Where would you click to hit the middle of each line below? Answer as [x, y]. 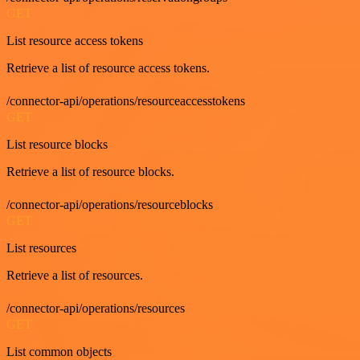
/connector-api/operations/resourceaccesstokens [126, 100]
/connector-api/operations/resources [96, 308]
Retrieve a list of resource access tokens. [108, 67]
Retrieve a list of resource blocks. [90, 171]
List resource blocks [57, 144]
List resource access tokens [75, 40]
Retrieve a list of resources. [75, 275]
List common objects [59, 351]
